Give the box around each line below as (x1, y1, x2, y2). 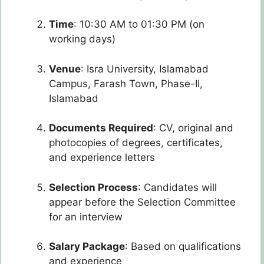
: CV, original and (153, 122, 233, 134)
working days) (49, 33, 115, 45)
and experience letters (49, 151, 155, 164)
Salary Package (49, 240, 125, 253)
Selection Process (49, 181, 138, 193)
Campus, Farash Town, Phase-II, (49, 77, 203, 90)
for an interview (49, 210, 123, 223)
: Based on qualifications (125, 240, 241, 253)
